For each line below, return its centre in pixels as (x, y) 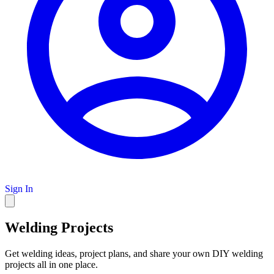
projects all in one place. (51, 264)
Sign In (19, 188)
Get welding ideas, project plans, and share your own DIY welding (134, 253)
